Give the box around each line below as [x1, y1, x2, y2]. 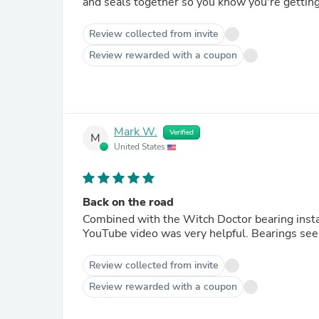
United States [114, 141, 167, 152]
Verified [169, 127, 194, 137]
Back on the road [83, 194, 174, 210]
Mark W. [114, 124, 157, 140]
